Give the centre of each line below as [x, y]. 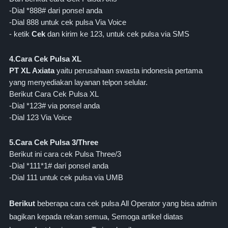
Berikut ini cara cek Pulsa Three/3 [65, 154]
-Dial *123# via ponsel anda [54, 106]
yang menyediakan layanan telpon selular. [78, 82]
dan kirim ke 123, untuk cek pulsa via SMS [117, 34]
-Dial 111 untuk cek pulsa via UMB [66, 178]
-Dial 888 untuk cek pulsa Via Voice [68, 22]
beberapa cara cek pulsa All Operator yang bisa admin [127, 204]
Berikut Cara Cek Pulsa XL [54, 94]
